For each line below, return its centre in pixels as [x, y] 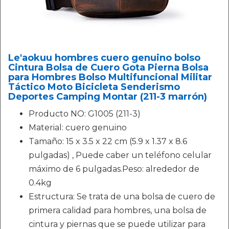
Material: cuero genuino [78, 128]
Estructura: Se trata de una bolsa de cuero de [122, 197]
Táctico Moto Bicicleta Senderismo [94, 87]
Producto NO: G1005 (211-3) [85, 114]
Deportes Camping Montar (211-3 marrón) [108, 97]
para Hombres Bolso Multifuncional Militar [110, 77]
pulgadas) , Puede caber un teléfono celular [120, 155]
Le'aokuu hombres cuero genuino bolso [104, 58]
